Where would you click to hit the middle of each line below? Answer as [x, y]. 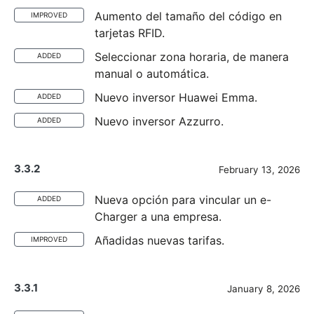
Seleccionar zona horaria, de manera [192, 57]
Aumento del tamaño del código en [188, 16]
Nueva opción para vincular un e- [183, 200]
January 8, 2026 [264, 289]
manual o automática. [152, 74]
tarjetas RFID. [130, 33]
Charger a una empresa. [158, 217]
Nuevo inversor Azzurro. [159, 121]
